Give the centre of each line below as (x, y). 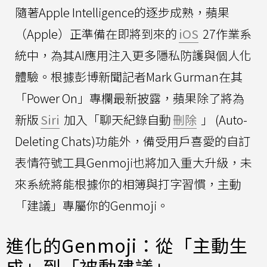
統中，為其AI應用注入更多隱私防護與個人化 (133, 55)
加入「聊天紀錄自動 (116, 119)
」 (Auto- (223, 119)
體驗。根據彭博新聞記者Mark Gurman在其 (129, 76)
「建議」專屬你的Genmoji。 (92, 205)
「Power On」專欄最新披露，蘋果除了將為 (130, 98)
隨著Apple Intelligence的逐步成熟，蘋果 (122, 12)
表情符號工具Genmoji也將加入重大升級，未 (133, 162)
